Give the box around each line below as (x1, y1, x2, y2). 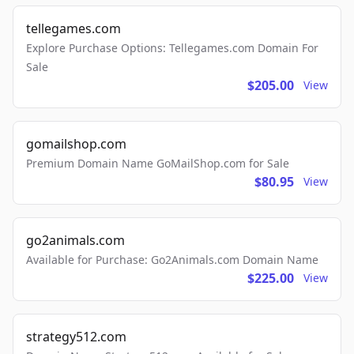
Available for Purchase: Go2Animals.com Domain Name (26, 252, 318, 268)
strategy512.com (26, 328, 126, 346)
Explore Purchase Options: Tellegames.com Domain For (26, 40, 318, 56)
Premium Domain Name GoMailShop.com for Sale (26, 156, 289, 171)
